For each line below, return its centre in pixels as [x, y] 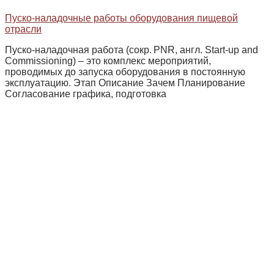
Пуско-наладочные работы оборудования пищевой [121, 18]
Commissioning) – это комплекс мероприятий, [108, 61]
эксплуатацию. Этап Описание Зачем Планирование [125, 83]
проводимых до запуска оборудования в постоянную [125, 72]
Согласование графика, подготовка [86, 94]
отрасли [23, 29]
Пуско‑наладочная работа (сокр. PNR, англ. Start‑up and [131, 50]
